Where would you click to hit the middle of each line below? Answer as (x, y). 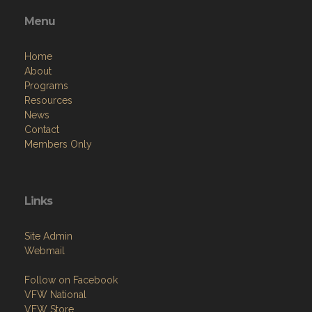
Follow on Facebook (71, 280)
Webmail (45, 251)
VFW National (55, 295)
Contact (42, 130)
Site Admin (48, 236)
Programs (46, 86)
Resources (48, 101)
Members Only (58, 145)
